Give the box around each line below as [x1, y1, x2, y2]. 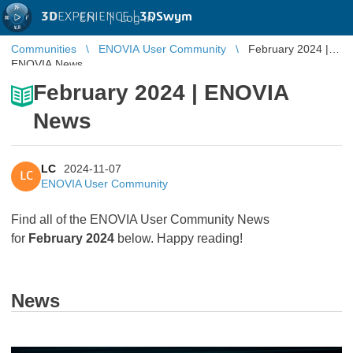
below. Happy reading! [117, 232, 243, 245]
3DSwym [139, 10, 192, 23]
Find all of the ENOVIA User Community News [11, 213, 269, 226]
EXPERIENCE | [58, 10, 139, 23]
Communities [11, 43, 76, 55]
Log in [120, 11, 154, 24]
